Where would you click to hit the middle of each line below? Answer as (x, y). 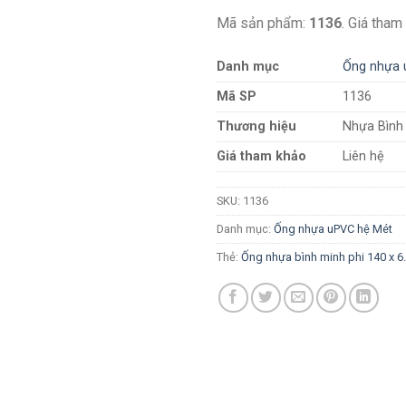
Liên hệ (364, 157)
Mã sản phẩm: (263, 23)
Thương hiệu (256, 127)
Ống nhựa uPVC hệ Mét (333, 229)
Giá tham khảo (261, 157)
